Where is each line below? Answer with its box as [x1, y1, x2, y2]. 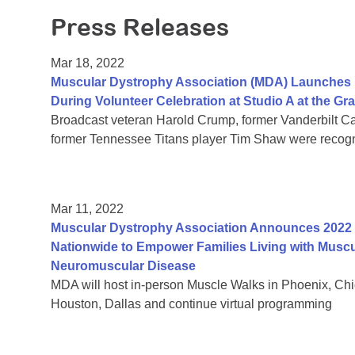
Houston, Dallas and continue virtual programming [51, 297, 332, 311]
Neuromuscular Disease [51, 259, 196, 273]
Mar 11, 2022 [51, 202, 124, 216]
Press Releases [51, 13, 229, 41]
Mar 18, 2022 [51, 56, 124, 71]
